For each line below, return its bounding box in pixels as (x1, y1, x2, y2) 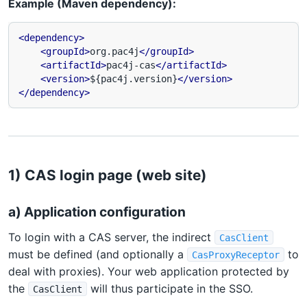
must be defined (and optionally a (8, 247, 187, 261)
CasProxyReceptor (191, 249, 280, 260)
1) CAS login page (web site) (8, 166, 207, 184)
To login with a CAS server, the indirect (8, 230, 214, 244)
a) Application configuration (8, 204, 186, 221)
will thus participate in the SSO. (86, 281, 253, 295)
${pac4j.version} (90, 73, 177, 84)
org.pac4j (90, 45, 139, 57)
